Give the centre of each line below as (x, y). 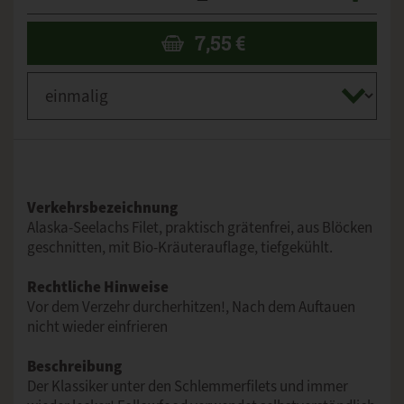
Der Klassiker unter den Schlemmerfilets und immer (188, 386)
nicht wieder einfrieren (97, 327)
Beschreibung (74, 367)
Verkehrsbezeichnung (102, 208)
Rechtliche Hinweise (98, 287)
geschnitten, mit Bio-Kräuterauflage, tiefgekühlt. (180, 248)
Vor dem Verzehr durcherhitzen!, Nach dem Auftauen (191, 307)
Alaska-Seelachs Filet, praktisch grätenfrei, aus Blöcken (200, 228)
